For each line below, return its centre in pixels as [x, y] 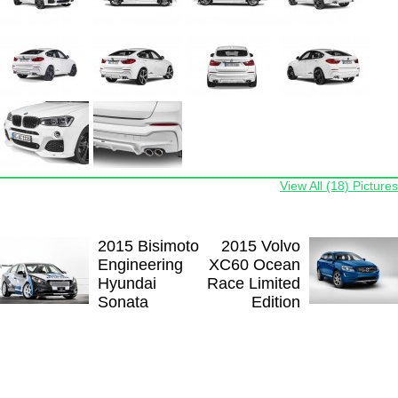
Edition [276, 302]
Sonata [123, 302]
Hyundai [127, 283]
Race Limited [254, 283]
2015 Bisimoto [148, 246]
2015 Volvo [261, 246]
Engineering [140, 264]
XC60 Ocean [255, 264]
